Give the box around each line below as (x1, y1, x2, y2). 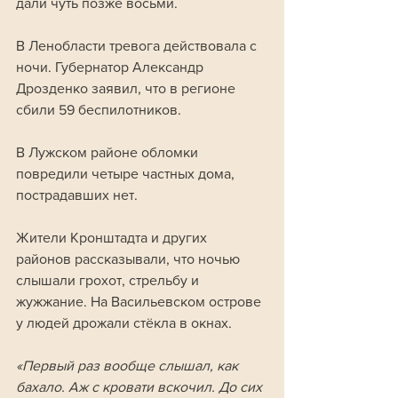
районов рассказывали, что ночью (16, 251, 243, 267)
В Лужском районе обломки (16, 145, 202, 161)
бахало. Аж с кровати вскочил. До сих (16, 379, 266, 395)
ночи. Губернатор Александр (16, 60, 207, 76)
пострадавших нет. (16, 187, 138, 203)
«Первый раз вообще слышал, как (16, 358, 242, 374)
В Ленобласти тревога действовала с (16, 38, 260, 54)
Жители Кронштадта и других (16, 230, 211, 246)
